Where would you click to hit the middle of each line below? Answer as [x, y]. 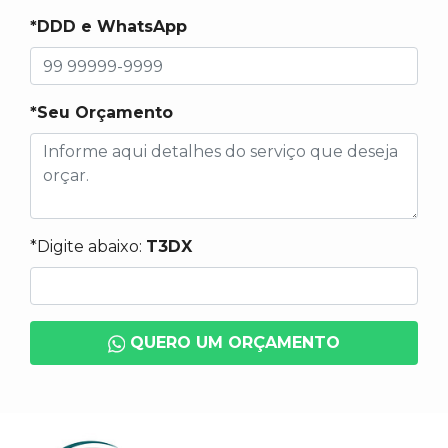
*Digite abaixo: [88, 246]
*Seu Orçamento [101, 112]
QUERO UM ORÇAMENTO [233, 342]
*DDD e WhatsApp [108, 26]
